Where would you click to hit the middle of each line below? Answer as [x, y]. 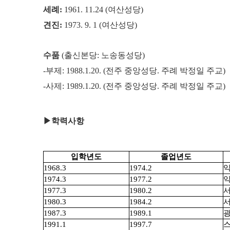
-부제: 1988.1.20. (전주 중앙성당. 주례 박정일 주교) [134, 71]
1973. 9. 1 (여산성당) [100, 25]
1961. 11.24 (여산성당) [103, 10]
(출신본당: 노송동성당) [102, 55]
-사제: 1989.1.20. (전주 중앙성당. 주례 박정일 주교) [134, 86]
